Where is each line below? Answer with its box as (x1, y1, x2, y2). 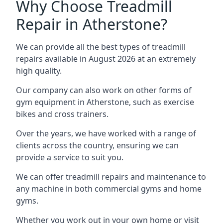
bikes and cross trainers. (16, 109, 109, 119)
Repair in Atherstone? (16, 14, 167, 34)
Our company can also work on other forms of (16, 85, 192, 96)
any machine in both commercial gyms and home (16, 183, 202, 194)
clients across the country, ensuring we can (16, 140, 179, 151)
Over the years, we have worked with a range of (16, 128, 196, 139)
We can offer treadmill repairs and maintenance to (16, 171, 206, 182)
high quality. (16, 65, 62, 76)
